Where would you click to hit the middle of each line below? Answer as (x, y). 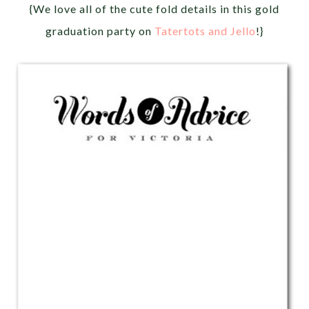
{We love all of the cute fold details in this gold (154, 8)
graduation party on (100, 30)
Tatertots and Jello (205, 30)
